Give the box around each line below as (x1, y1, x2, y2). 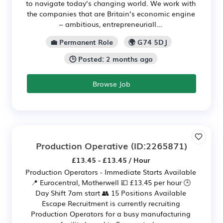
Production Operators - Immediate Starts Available (25, 167, 196, 177)
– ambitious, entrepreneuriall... (59, 18, 162, 29)
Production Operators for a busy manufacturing (31, 209, 191, 219)
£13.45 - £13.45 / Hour (72, 155, 150, 165)
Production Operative (36, 139, 128, 152)
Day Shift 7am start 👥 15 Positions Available (35, 188, 186, 198)
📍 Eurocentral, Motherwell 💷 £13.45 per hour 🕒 (31, 177, 191, 188)
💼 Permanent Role (50, 36, 113, 47)
